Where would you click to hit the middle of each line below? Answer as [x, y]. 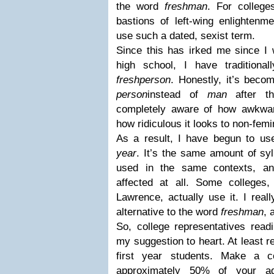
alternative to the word [168, 212]
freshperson [143, 80]
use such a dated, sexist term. [186, 36]
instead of [177, 94]
